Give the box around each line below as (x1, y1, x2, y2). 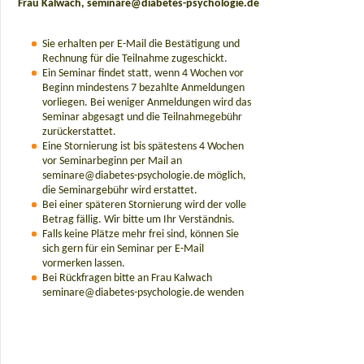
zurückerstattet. (42, 126, 116, 138)
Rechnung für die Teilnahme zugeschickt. (42, 53, 227, 65)
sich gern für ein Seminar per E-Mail (42, 243, 204, 255)
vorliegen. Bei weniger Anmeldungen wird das (42, 97, 251, 109)
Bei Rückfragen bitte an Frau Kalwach (42, 272, 212, 284)
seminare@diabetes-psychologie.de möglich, (42, 170, 246, 182)
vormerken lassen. (42, 258, 125, 270)
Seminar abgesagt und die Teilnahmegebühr (42, 111, 242, 123)
